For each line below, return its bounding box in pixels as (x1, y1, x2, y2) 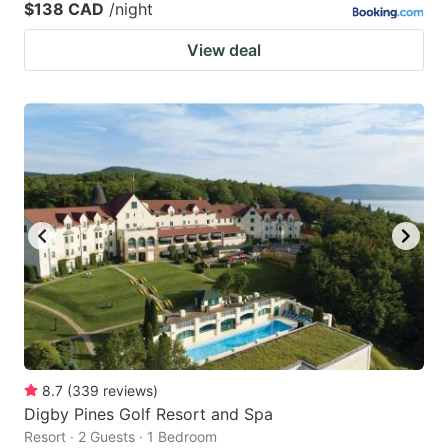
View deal (187, 39, 261, 60)
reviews (103, 381, 153, 399)
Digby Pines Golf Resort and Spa (24, 403, 273, 424)
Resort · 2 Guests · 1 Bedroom (24, 427, 217, 445)
